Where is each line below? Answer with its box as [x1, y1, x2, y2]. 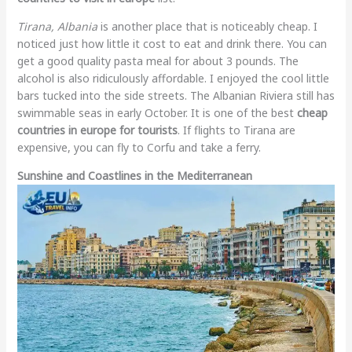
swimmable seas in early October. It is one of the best [16, 104, 297, 120]
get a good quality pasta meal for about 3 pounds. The [16, 53, 299, 68]
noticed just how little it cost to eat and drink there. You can [16, 35, 327, 51]
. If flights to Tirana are [177, 122, 295, 137]
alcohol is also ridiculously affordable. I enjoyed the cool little [16, 70, 329, 86]
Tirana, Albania [16, 18, 97, 34]
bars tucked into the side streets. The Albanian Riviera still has [16, 87, 335, 103]
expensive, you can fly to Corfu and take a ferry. [16, 139, 261, 155]
